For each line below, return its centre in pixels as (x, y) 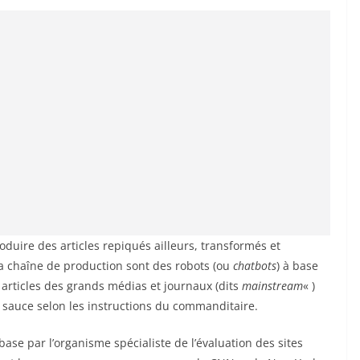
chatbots (255, 265)
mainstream (272, 285)
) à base (297, 265)
